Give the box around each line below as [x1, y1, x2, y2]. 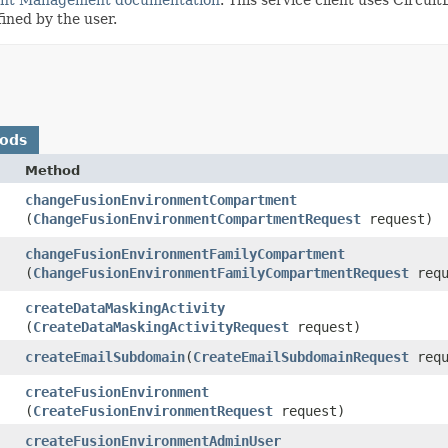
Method [25, 162, 80, 178]
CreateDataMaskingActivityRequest [33, 318, 289, 335]
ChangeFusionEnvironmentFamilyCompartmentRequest [33, 264, 409, 281]
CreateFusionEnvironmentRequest [33, 402, 273, 419]
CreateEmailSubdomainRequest [193, 348, 409, 365]
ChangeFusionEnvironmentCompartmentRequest [33, 210, 361, 227]
